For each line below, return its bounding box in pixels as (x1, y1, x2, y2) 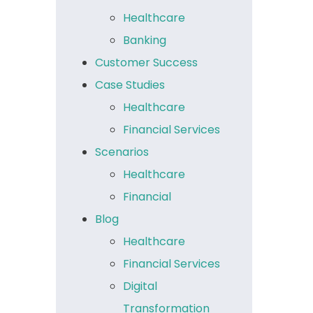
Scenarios (95, 143, 150, 160)
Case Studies (95, 76, 166, 93)
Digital (123, 277, 158, 294)
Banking (123, 31, 167, 48)
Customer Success (95, 54, 198, 71)
